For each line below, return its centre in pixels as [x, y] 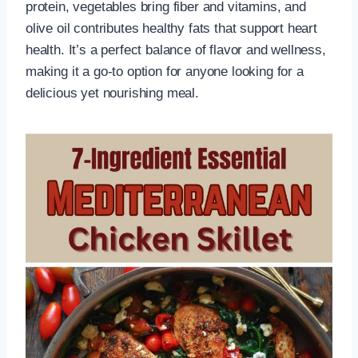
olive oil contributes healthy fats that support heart [171, 28]
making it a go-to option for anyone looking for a [165, 71]
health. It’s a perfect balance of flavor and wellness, [176, 50]
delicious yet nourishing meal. [112, 93]
